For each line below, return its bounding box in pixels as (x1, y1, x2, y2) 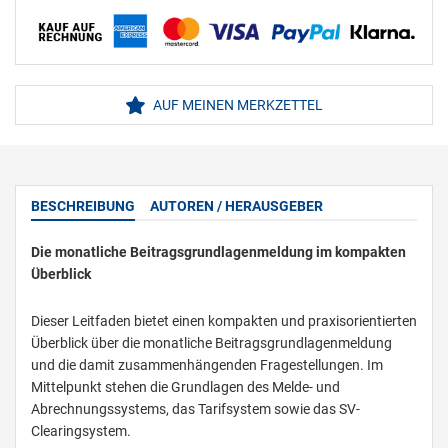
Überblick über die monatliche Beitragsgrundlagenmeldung (31, 335, 392, 352)
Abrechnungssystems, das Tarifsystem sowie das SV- (31, 401, 360, 418)
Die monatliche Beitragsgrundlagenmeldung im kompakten (31, 244, 406, 261)
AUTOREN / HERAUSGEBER (150, 198, 323, 215)
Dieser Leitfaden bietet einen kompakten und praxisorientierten (31, 313, 417, 330)
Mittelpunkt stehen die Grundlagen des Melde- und (31, 379, 340, 396)
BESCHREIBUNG (31, 198, 135, 215)
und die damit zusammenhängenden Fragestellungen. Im (31, 357, 383, 374)
